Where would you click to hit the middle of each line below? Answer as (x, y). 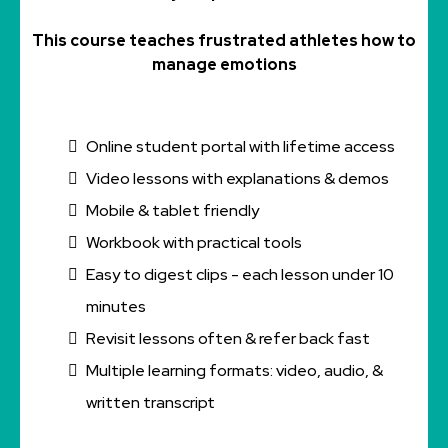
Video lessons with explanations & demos (237, 178)
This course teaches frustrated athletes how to (224, 40)
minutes (116, 306)
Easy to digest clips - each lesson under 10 (240, 274)
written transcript (150, 402)
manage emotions (224, 64)
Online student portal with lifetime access (240, 146)
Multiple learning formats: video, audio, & (234, 370)
